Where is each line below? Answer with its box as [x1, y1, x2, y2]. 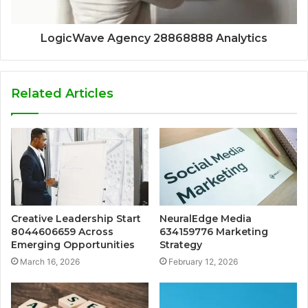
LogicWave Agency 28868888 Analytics [41, 31, 267, 45]
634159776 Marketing [159, 225, 268, 238]
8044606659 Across [11, 225, 113, 238]
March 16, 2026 [20, 256, 80, 267]
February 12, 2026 [168, 256, 238, 267]
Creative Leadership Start [11, 212, 141, 225]
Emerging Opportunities [11, 238, 135, 251]
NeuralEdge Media [159, 212, 252, 225]
